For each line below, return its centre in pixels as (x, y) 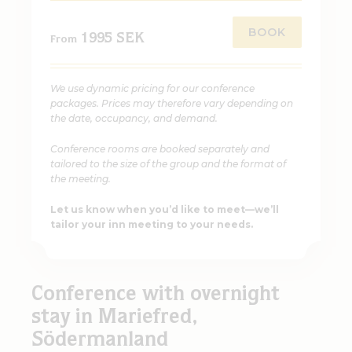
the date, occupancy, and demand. (134, 118)
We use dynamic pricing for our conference (152, 88)
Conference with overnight (156, 295)
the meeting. (81, 178)
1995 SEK (113, 39)
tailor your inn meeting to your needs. (152, 224)
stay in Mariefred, (115, 318)
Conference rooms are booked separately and (160, 148)
